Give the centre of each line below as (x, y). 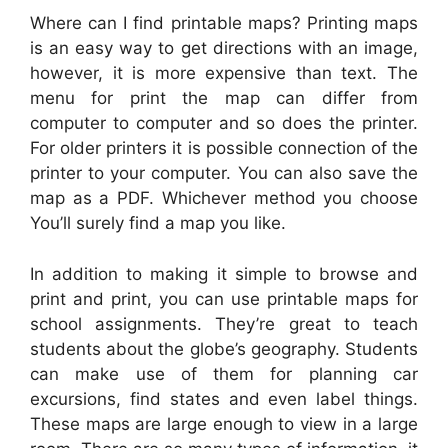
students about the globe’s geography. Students (224, 348)
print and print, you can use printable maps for (224, 298)
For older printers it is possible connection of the (224, 148)
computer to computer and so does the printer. (224, 123)
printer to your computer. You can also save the (224, 173)
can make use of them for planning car (224, 373)
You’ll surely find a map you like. (158, 223)
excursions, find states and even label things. (224, 398)
